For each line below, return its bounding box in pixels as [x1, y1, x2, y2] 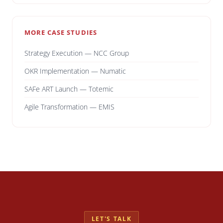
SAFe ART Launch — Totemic [24, 84, 113, 94]
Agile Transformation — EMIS [24, 102, 114, 111]
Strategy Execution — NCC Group [24, 48, 129, 58]
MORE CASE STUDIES [24, 28, 97, 37]
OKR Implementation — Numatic [24, 66, 126, 76]
